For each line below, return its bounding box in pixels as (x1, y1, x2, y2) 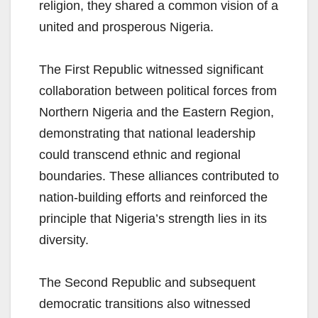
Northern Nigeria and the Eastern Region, (39, 105, 274, 120)
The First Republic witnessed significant (39, 62, 263, 77)
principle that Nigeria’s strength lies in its (39, 212, 267, 226)
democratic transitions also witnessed (39, 297, 251, 312)
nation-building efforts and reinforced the (39, 190, 268, 205)
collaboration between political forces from (39, 84, 277, 99)
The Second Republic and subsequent (39, 275, 256, 290)
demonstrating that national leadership (39, 126, 256, 141)
